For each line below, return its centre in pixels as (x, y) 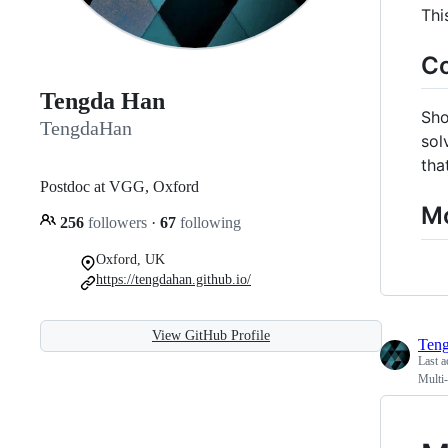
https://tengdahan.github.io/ (173, 279)
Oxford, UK (130, 259)
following (208, 222)
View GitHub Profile (211, 335)
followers (117, 222)
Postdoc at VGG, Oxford (119, 186)
